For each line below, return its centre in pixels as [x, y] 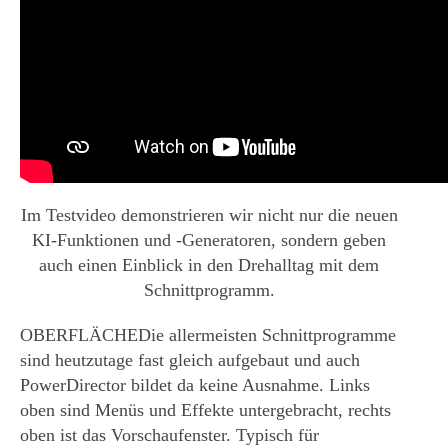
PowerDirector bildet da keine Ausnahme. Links [195, 385]
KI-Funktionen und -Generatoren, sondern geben [209, 240]
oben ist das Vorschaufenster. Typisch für [169, 435]
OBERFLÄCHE [79, 335]
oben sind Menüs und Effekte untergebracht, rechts [205, 410]
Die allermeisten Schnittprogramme [267, 335]
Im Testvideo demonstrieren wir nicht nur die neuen [209, 215]
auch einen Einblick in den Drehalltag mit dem [209, 265]
